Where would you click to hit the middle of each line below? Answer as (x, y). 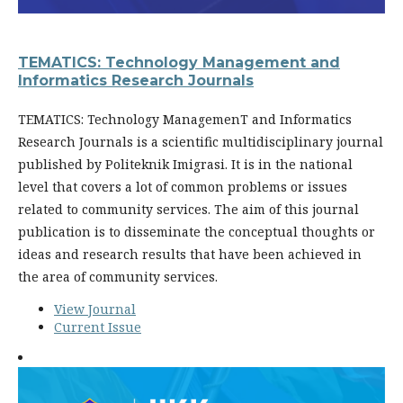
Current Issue (98, 327)
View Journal (95, 309)
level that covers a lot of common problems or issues (183, 186)
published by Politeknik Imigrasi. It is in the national (185, 164)
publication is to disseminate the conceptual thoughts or (197, 231)
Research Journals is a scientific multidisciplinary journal (201, 141)
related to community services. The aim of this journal (188, 209)
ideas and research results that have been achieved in (190, 254)
